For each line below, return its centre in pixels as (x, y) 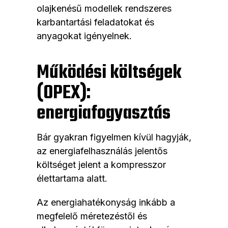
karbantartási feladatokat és (95, 22)
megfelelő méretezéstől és (92, 216)
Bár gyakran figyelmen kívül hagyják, (114, 137)
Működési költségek (109, 73)
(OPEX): (64, 94)
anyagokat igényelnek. (84, 36)
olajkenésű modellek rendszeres (104, 9)
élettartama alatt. (72, 179)
